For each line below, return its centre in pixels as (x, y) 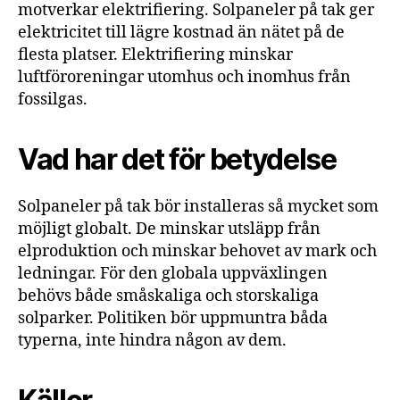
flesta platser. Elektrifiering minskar (155, 54)
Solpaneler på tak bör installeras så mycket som (198, 206)
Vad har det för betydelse (177, 159)
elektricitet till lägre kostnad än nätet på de (181, 32)
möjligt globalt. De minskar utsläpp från (169, 229)
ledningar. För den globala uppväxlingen (173, 273)
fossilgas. (53, 99)
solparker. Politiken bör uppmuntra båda (173, 318)
